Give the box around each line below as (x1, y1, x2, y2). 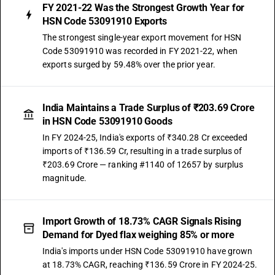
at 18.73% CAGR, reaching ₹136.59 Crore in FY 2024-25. (42, 260, 258, 269)
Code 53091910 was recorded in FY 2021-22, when (42, 46, 238, 56)
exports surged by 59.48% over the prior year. (42, 60, 215, 69)
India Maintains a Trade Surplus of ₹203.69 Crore (42, 102, 255, 114)
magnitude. (42, 173, 87, 183)
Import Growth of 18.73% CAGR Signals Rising (42, 215, 241, 227)
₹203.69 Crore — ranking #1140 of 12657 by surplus (42, 160, 244, 169)
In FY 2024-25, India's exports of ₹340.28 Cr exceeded (42, 133, 248, 142)
